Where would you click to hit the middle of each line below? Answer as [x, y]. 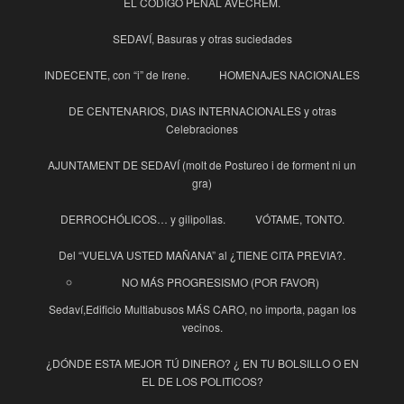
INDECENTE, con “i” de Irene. [117, 75]
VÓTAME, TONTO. [299, 219]
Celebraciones [202, 129]
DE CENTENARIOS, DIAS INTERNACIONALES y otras [202, 111]
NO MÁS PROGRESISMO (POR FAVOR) [220, 282]
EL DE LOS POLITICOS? [202, 381]
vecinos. [202, 327]
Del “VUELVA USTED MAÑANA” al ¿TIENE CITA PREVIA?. [202, 255]
